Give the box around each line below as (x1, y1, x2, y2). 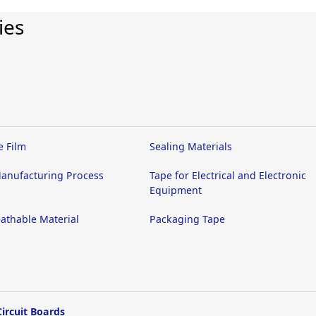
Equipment (150, 183, 202, 197)
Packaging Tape (150, 212, 225, 226)
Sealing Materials (150, 140, 232, 153)
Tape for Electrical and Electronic (150, 169, 306, 182)
